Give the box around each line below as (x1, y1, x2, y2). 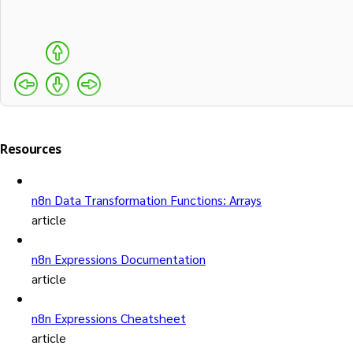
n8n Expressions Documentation (32, 250, 206, 267)
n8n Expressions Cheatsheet (32, 309, 186, 326)
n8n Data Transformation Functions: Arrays (32, 191, 262, 208)
